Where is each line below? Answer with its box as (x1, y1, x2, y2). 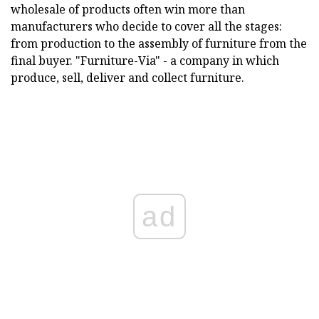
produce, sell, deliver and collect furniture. (11, 70, 244, 85)
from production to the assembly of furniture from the (11, 36, 307, 51)
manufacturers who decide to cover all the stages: (11, 19, 282, 34)
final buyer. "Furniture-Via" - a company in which (11, 53, 279, 68)
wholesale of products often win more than (11, 1, 245, 17)
